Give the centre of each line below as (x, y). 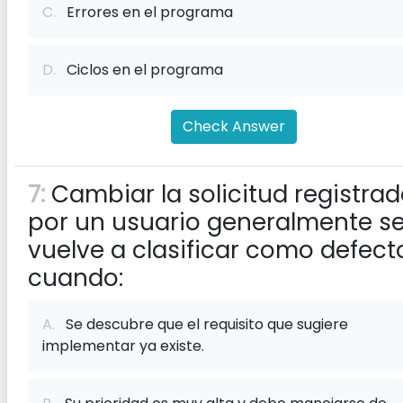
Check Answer (234, 126)
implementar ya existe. (123, 346)
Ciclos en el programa (139, 70)
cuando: (76, 278)
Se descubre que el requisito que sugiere (201, 324)
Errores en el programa (144, 12)
